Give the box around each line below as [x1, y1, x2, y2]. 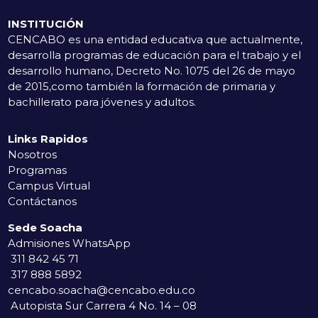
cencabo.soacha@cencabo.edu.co [8, 283, 196, 297]
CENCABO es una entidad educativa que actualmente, [8, 32, 303, 46]
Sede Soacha [8, 220, 83, 234]
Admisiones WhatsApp [8, 236, 131, 250]
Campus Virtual [8, 178, 91, 192]
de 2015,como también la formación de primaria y [8, 79, 276, 93]
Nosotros [8, 147, 57, 161]
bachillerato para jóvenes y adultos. [8, 94, 197, 109]
